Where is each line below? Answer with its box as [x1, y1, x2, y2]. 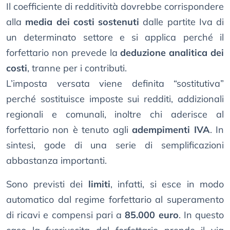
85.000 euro [125, 209, 179, 221]
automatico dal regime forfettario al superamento [6, 194, 224, 206]
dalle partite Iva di [139, 16, 224, 28]
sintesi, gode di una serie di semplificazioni [6, 139, 224, 151]
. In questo [178, 209, 224, 221]
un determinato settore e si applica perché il [6, 31, 224, 44]
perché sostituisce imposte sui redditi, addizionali [6, 93, 224, 105]
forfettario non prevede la [6, 47, 121, 59]
